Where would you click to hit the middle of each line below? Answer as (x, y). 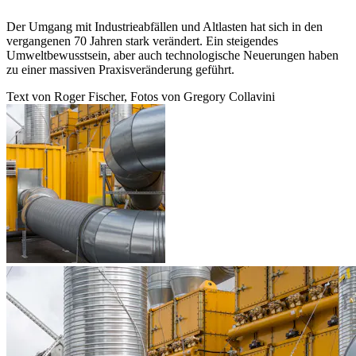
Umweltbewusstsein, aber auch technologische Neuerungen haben (172, 55)
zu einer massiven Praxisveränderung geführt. (120, 69)
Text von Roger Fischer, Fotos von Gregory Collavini (141, 96)
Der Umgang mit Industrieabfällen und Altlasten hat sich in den (164, 26)
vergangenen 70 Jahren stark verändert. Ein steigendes (142, 41)
